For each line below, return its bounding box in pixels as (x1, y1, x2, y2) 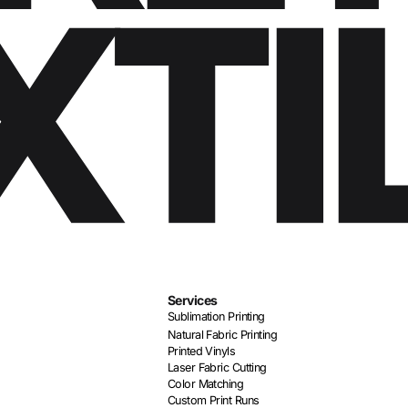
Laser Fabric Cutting (168, 360, 267, 374)
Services (168, 291, 218, 308)
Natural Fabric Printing (168, 327, 278, 342)
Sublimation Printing (168, 309, 265, 323)
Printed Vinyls (168, 343, 236, 358)
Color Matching (168, 376, 244, 391)
